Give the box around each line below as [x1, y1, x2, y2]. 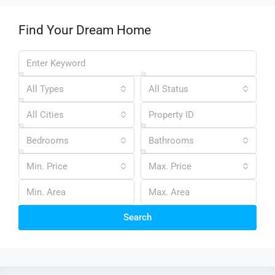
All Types [26, 83, 64, 95]
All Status [149, 83, 188, 95]
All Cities [26, 109, 64, 120]
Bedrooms [26, 135, 69, 146]
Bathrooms [149, 135, 194, 146]
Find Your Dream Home [18, 23, 151, 37]
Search [123, 212, 152, 223]
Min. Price [26, 161, 68, 172]
